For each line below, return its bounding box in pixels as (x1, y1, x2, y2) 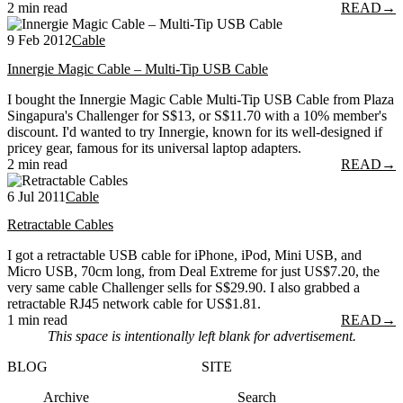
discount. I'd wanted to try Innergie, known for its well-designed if (7, 123, 382, 139)
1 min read (7, 311, 67, 327)
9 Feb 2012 (7, 32, 72, 49)
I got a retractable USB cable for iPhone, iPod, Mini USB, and (7, 246, 362, 263)
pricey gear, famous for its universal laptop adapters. (7, 139, 301, 156)
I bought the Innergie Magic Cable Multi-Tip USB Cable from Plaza (7, 91, 394, 107)
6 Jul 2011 (7, 188, 66, 204)
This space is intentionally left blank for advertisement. (47, 327, 356, 344)
